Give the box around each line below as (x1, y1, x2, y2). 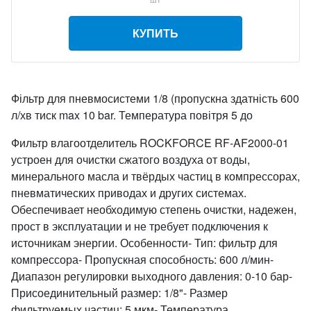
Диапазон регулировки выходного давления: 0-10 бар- (11, 268, 292, 284)
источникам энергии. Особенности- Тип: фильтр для (11, 235, 278, 251)
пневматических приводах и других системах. (11, 185, 246, 201)
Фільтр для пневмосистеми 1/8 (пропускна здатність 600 (11, 90, 299, 106)
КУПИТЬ (133, 25, 178, 41)
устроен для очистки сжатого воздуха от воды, (11, 151, 250, 167)
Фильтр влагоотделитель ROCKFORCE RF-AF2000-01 (11, 135, 289, 151)
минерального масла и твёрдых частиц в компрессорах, (11, 168, 300, 184)
